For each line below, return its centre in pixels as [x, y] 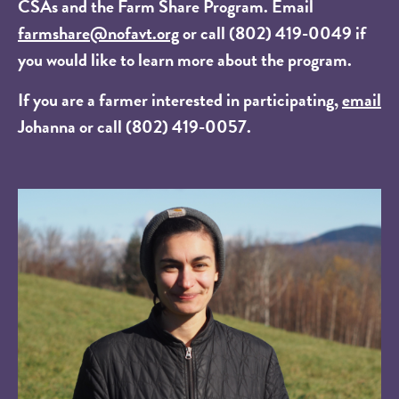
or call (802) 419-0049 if [273, 33]
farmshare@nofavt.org [98, 33]
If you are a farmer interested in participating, [180, 100]
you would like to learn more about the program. [185, 60]
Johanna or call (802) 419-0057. [134, 126]
